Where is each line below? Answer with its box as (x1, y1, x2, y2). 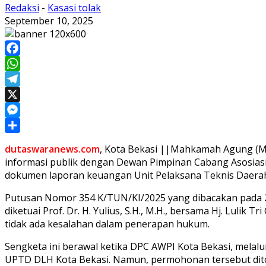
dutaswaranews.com (5, 142, 100, 156)
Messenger (5, 118, 55, 132)
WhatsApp (5, 72, 51, 85)
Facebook (5, 56, 47, 70)
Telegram (5, 87, 48, 101)
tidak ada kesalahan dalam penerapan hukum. (5, 217, 210, 230)
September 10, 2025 (5, 14, 93, 27)
